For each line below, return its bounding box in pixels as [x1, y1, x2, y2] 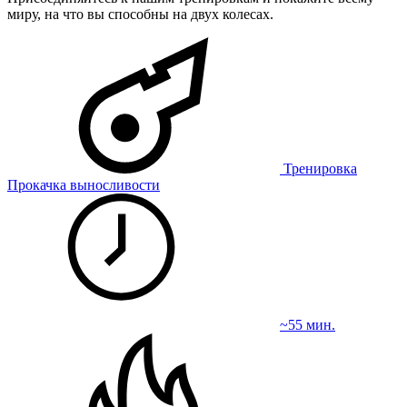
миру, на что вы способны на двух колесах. [7, 6, 273, 23]
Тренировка [280, 161, 357, 177]
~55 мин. [280, 317, 335, 333]
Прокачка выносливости [7, 177, 160, 194]
